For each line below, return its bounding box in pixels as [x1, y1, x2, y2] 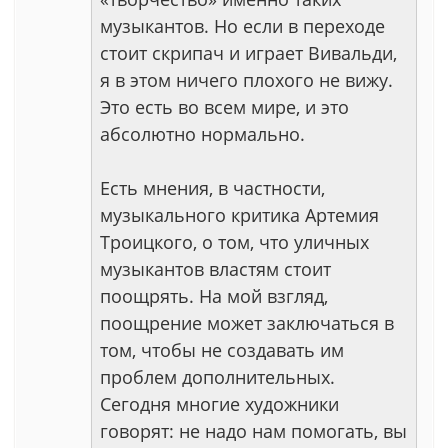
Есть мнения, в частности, [100, 176, 325, 200]
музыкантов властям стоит [100, 257, 331, 281]
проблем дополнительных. [100, 365, 335, 389]
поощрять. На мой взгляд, [100, 284, 328, 308]
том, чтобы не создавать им [100, 338, 344, 362]
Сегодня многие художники [100, 392, 339, 416]
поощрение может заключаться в [100, 311, 394, 335]
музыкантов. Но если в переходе [100, 14, 385, 38]
